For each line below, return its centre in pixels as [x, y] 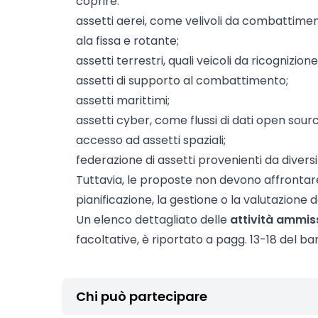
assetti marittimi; [123, 100]
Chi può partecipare [142, 296]
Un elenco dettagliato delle [153, 220]
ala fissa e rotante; [127, 41]
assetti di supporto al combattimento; [182, 81]
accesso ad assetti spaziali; [151, 140]
